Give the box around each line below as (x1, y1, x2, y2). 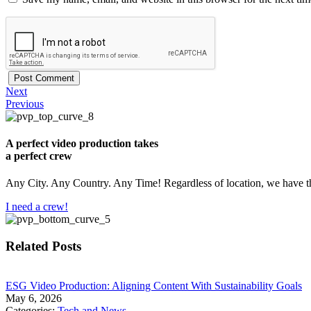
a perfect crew (6, 149, 72, 162)
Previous (6, 97, 44, 110)
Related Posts (6, 238, 81, 253)
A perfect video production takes (6, 137, 158, 149)
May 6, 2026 (6, 292, 62, 304)
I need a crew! (6, 201, 68, 213)
